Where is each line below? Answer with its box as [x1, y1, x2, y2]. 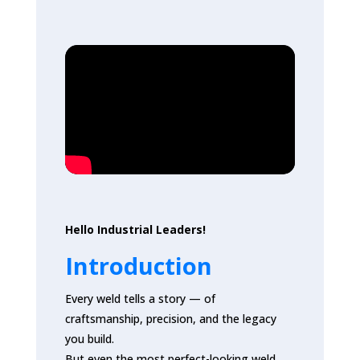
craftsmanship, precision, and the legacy [64, 310, 276, 326]
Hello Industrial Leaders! [64, 221, 206, 237]
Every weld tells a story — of [64, 290, 215, 306]
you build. [64, 330, 114, 346]
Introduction [64, 249, 212, 281]
